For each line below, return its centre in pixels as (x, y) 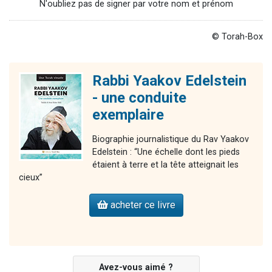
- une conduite (139, 97)
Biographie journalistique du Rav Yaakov (171, 139)
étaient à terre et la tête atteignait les (165, 165)
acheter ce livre (141, 205)
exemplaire (128, 114)
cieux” (31, 177)
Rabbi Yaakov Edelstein (169, 80)
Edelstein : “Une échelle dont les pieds (166, 152)
